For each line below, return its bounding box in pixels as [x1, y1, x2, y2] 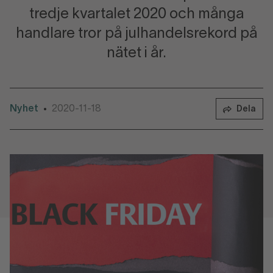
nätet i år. [107, 47, 166, 60]
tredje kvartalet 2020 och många [29, 8, 244, 21]
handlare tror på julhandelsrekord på [16, 27, 257, 41]
